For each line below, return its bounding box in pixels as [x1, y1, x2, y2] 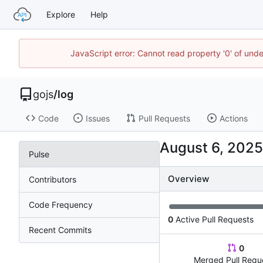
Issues [85, 113, 110, 123]
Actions [219, 113, 248, 123]
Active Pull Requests [173, 214, 254, 225]
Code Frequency [29, 200, 93, 210]
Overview [168, 173, 209, 185]
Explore [46, 9, 75, 19]
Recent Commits [29, 225, 92, 235]
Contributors [29, 174, 76, 185]
